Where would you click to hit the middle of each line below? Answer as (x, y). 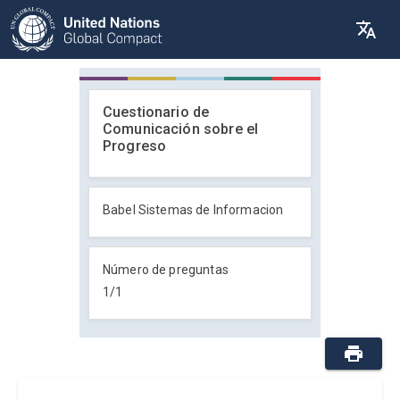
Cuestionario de (156, 112)
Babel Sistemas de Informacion (193, 210)
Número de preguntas (166, 270)
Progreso (135, 146)
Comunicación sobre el (181, 129)
